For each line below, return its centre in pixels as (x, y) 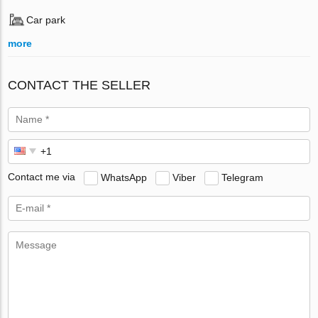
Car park (46, 20)
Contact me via (42, 177)
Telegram (243, 177)
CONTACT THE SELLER (79, 85)
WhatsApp (124, 177)
